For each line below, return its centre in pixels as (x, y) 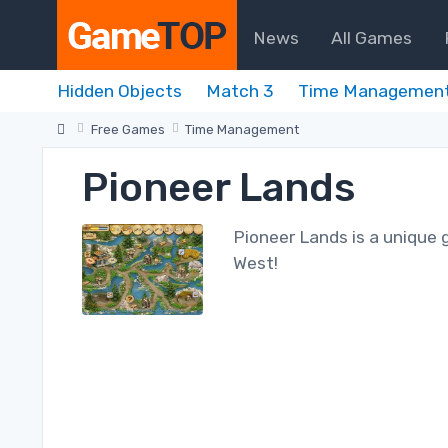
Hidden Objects (119, 91)
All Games (371, 37)
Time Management (242, 129)
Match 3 (240, 91)
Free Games (127, 129)
